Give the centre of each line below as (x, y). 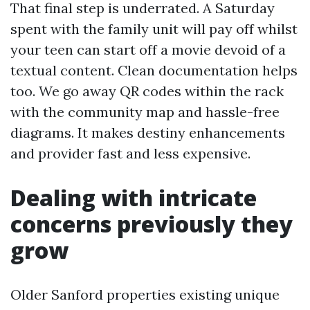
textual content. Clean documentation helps (154, 70)
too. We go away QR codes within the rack (147, 91)
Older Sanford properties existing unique (145, 294)
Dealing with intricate (134, 198)
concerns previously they (152, 224)
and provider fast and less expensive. (130, 153)
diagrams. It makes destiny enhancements (148, 133)
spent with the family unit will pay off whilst (154, 29)
